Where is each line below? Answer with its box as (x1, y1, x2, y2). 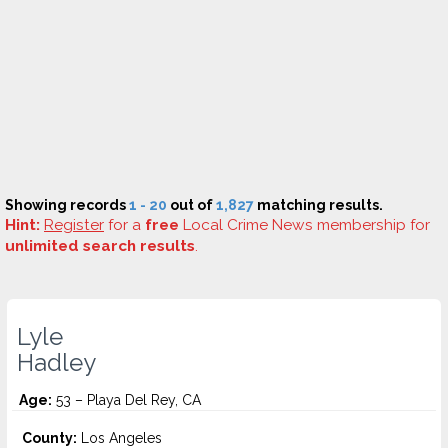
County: (22, 430, 77, 446)
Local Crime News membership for (179, 216, 430, 234)
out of (167, 197, 216, 213)
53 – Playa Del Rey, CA (52, 392, 201, 408)
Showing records (5, 197, 129, 213)
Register (44, 216, 104, 234)
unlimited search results (5, 237, 195, 255)
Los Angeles (77, 430, 162, 446)
